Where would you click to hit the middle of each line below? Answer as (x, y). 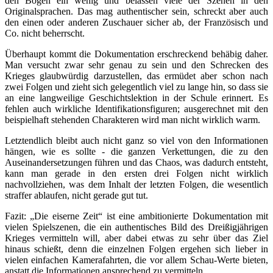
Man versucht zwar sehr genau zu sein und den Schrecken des (136, 65)
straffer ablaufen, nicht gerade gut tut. (76, 196)
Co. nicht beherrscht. (45, 34)
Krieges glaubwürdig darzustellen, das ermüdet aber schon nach (136, 76)
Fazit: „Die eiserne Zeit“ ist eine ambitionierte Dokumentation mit (136, 216)
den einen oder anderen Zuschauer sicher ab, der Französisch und (136, 23)
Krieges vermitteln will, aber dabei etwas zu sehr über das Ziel (136, 238)
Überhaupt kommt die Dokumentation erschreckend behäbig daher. (136, 54)
